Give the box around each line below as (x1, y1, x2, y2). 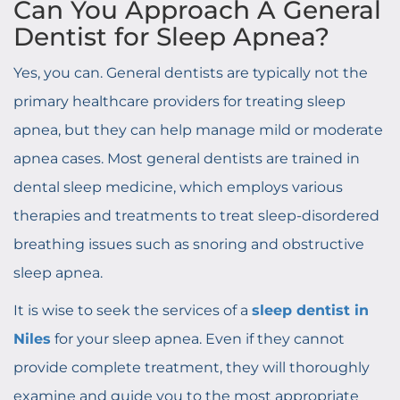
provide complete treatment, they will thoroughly (13, 359, 370, 376)
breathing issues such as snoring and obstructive (13, 236, 364, 253)
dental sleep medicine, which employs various (13, 179, 343, 196)
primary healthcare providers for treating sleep (13, 93, 346, 110)
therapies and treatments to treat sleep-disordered (13, 207, 379, 224)
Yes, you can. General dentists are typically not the (13, 64, 368, 81)
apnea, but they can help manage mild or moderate (13, 121, 383, 138)
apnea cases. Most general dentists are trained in (13, 150, 360, 167)
